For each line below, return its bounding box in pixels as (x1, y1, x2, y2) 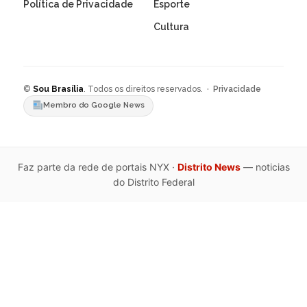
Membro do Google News (42, 101, 145, 110)
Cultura (153, 21, 189, 32)
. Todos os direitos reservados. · (84, 84, 213, 94)
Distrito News (177, 160, 241, 173)
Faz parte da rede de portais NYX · (17, 160, 177, 173)
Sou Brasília (33, 84, 84, 94)
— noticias (240, 160, 290, 173)
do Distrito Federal (112, 175, 195, 188)
